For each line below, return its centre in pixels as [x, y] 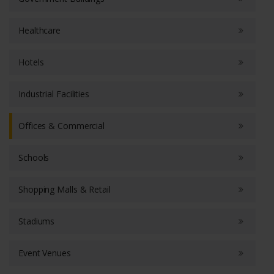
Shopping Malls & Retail [65, 189]
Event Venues [45, 253]
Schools [34, 157]
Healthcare [39, 30]
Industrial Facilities [54, 94]
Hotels [31, 62]
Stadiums [37, 221]
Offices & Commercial [61, 125]
